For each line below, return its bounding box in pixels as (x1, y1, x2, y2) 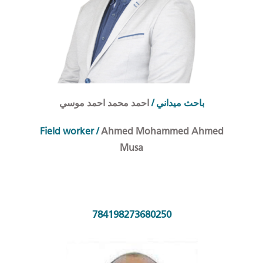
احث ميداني (153, 97, 202, 109)
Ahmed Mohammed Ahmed (98, 126, 224, 137)
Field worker (39, 126, 94, 137)
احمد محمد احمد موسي (59, 97, 151, 109)
